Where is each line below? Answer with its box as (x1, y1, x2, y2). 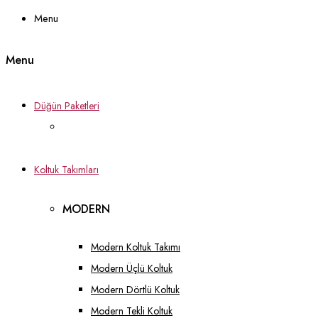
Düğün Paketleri (34, 98, 99, 113)
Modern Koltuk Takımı (91, 239, 180, 254)
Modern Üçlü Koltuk (91, 261, 172, 275)
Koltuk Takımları (34, 162, 99, 177)
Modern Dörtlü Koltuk (91, 282, 180, 297)
